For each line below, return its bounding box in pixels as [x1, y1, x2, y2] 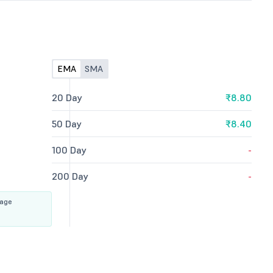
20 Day [52, 91, 83, 104]
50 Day [52, 118, 82, 130]
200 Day [52, 170, 89, 182]
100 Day [52, 144, 87, 156]
